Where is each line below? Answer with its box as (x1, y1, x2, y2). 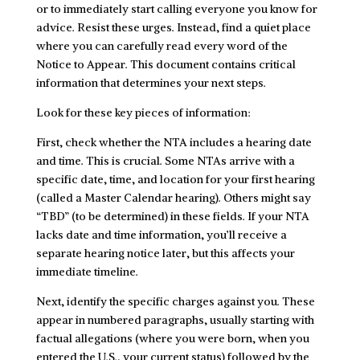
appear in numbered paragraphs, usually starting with (35, 312, 314, 327)
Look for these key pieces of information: (35, 104, 251, 120)
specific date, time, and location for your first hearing (35, 171, 315, 186)
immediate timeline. (35, 264, 138, 279)
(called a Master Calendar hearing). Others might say (35, 190, 311, 205)
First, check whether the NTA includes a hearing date (35, 134, 312, 149)
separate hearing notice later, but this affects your (35, 245, 295, 260)
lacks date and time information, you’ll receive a (35, 227, 287, 242)
